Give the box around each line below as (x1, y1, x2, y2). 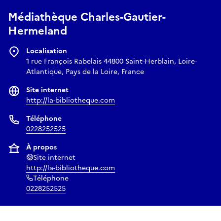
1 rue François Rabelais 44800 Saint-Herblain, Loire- (26, 56, 197, 67)
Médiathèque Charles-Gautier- (8, 9, 166, 26)
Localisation (26, 46, 67, 57)
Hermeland (8, 23, 67, 39)
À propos (26, 142, 57, 153)
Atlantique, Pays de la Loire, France (26, 67, 144, 77)
